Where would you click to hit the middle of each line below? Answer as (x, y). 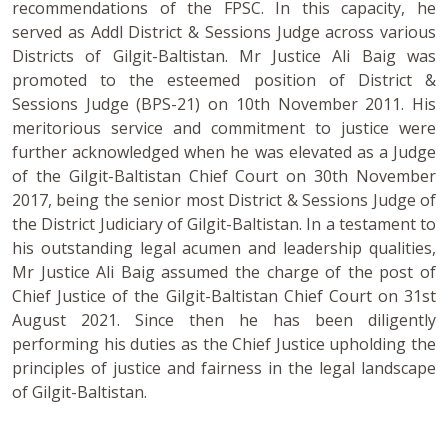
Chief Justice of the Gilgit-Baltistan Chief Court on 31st (224, 295)
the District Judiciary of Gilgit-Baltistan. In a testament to (224, 223)
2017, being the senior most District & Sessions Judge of (224, 199)
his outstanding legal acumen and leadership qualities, (224, 247)
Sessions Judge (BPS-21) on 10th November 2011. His (224, 103)
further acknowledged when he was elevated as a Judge (224, 151)
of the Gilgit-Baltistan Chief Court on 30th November (224, 175)
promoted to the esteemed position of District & (224, 79)
